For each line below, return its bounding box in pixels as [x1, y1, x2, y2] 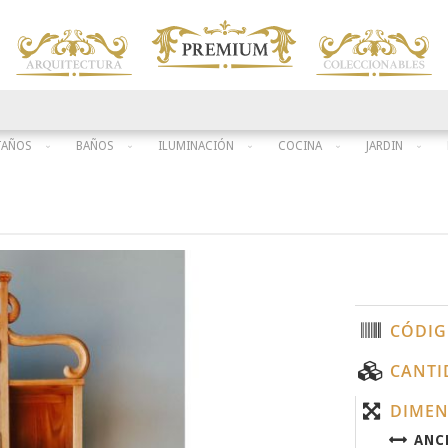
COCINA [278, 139, 322, 154]
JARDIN [366, 139, 403, 154]
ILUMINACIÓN [158, 139, 234, 154]
